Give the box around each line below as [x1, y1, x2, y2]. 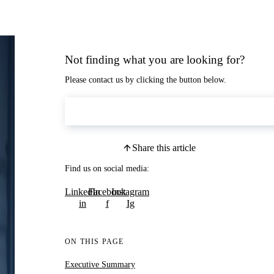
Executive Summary [65, 260, 135, 269]
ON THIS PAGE [65, 237, 124, 246]
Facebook [88, 186, 126, 197]
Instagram [111, 186, 149, 197]
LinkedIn [65, 186, 100, 197]
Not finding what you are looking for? [65, 53, 245, 66]
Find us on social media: [65, 164, 149, 173]
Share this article [132, 143, 196, 153]
